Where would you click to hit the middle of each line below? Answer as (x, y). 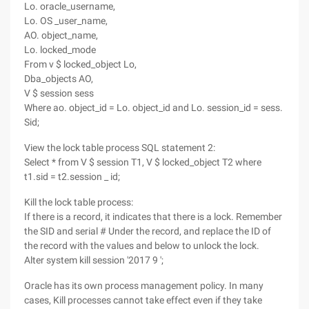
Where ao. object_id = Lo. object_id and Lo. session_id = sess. (153, 108)
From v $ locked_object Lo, (80, 64)
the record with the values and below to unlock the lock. (142, 246)
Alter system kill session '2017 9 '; (94, 260)
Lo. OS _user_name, (66, 21)
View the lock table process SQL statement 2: (120, 148)
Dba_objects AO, (59, 79)
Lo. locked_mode (60, 50)
